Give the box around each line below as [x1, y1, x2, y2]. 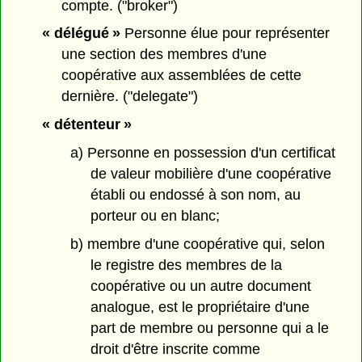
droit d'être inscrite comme [90, 340, 260, 357]
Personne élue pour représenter [120, 25, 330, 42]
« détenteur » [41, 116, 132, 133]
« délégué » [41, 25, 120, 42]
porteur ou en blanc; [90, 208, 220, 224]
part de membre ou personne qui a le [90, 319, 329, 336]
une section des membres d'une [61, 46, 267, 63]
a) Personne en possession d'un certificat [69, 145, 335, 161]
